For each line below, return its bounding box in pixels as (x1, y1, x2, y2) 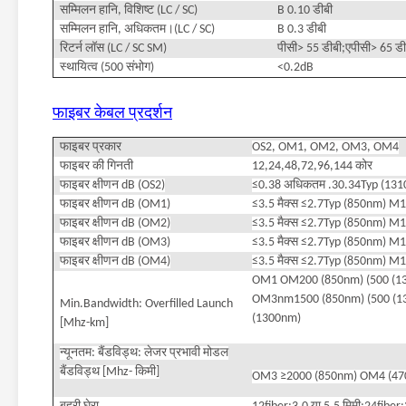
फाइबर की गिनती (60, 159, 133, 173)
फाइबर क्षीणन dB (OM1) (60, 198, 170, 211)
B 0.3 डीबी (277, 23, 326, 36)
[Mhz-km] (60, 316, 109, 330)
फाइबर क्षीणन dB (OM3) (60, 236, 170, 249)
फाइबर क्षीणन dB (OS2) (60, 179, 165, 192)
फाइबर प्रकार (60, 140, 121, 154)
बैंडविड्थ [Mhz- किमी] (60, 365, 159, 379)
